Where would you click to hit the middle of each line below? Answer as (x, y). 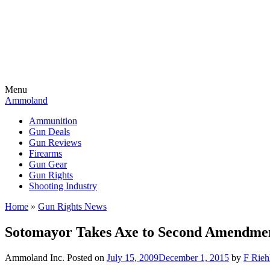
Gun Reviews (55, 143)
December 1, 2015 (194, 257)
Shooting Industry (63, 186)
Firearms (46, 153)
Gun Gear (48, 164)
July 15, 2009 (133, 257)
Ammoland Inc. (35, 257)
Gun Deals (49, 132)
